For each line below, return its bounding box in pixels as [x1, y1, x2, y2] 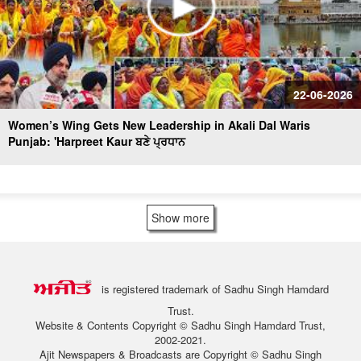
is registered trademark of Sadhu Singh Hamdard [92, 281, 330, 297]
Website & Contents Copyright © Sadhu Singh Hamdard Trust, [35, 317, 326, 333]
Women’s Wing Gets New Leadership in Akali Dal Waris [8, 117, 310, 133]
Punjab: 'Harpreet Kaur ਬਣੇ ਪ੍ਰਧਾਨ [8, 133, 185, 149]
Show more [151, 210, 210, 226]
